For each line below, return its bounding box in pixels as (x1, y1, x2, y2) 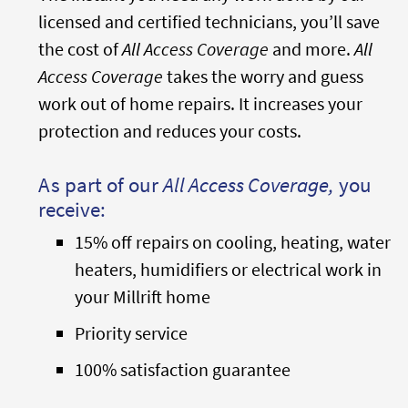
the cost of (38, 37, 122, 60)
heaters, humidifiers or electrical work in (75, 258, 382, 280)
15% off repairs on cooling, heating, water (75, 230, 391, 253)
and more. (269, 37, 354, 60)
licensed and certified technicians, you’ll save (38, 10, 380, 33)
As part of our (38, 171, 163, 198)
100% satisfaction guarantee (75, 358, 291, 381)
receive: (38, 196, 106, 222)
